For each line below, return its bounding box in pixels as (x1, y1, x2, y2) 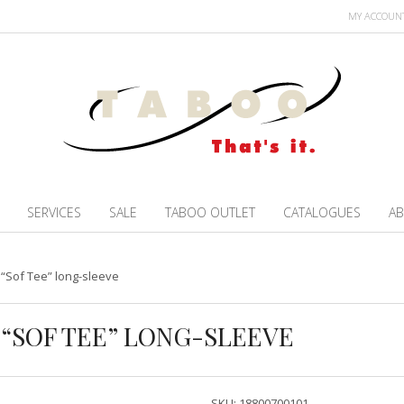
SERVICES (27, 204, 82, 222)
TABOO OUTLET (165, 204, 256, 222)
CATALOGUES (283, 204, 362, 222)
